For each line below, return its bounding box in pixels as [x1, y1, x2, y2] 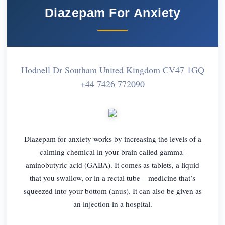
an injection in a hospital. [73, 198, 152, 209]
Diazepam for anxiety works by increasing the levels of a [24, 133, 201, 144]
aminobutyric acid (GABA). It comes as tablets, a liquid [26, 159, 199, 170]
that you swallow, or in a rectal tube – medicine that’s [30, 172, 195, 183]
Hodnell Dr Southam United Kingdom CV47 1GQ [21, 63, 204, 76]
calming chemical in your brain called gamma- [40, 146, 185, 157]
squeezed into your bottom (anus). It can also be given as [23, 185, 202, 196]
